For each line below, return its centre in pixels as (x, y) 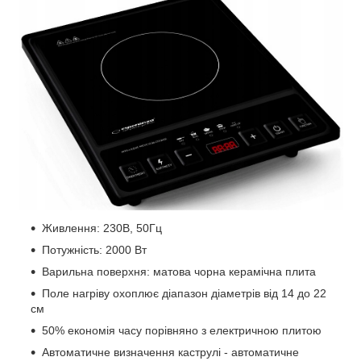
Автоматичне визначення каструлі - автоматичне (170, 352)
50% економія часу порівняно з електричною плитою (182, 330)
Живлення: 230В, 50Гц (102, 228)
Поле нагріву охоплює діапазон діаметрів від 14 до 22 (184, 293)
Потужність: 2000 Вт (94, 249)
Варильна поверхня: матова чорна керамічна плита (179, 271)
